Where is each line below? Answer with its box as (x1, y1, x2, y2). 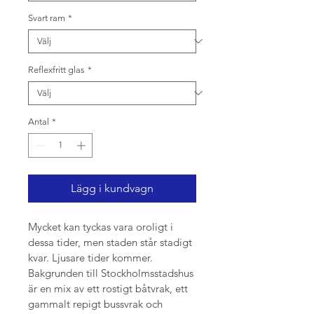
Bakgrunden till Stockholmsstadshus (28, 266, 196, 280)
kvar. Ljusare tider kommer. (28, 251, 153, 265)
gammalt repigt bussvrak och (28, 297, 165, 311)
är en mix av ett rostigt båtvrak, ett (28, 282, 191, 296)
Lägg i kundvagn (71, 182, 153, 196)
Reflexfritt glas (28, 64, 85, 75)
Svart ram (28, 12, 65, 23)
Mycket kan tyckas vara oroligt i (28, 220, 176, 234)
